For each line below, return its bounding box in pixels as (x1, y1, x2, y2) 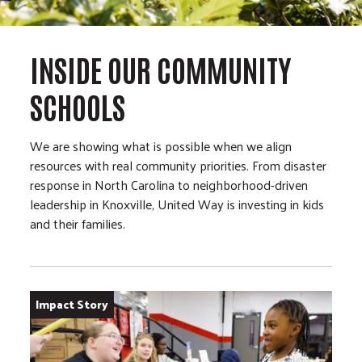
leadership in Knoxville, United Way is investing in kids (30, 192, 325, 217)
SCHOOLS (30, 86, 126, 126)
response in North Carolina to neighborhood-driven (30, 173, 309, 197)
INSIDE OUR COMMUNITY (30, 48, 292, 89)
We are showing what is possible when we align (30, 134, 293, 158)
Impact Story (36, 294, 109, 315)
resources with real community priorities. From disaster (30, 154, 327, 178)
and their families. (30, 212, 129, 236)
